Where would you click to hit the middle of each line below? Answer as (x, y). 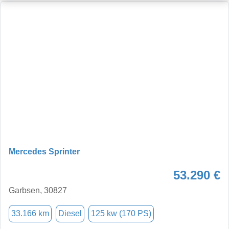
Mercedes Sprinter (44, 151)
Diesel (70, 213)
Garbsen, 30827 (38, 190)
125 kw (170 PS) (121, 213)
